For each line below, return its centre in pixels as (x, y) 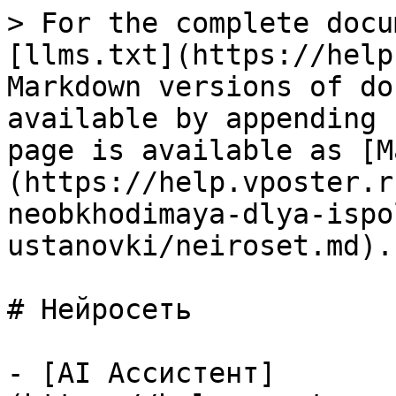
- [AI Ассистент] (141, 373)
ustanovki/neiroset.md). (200, 246)
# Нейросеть (99, 309)
